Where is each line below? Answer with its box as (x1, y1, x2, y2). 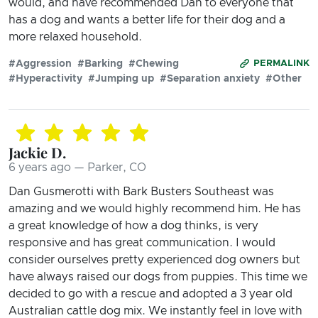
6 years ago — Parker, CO (9, 161, 146, 173)
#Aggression (9, 58, 72, 69)
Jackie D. (9, 142, 66, 162)
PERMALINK (253, 58, 309, 68)
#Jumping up (88, 73, 154, 84)
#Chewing (128, 58, 179, 69)
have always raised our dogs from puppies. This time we (9, 270, 307, 283)
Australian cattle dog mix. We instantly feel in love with (9, 305, 302, 317)
